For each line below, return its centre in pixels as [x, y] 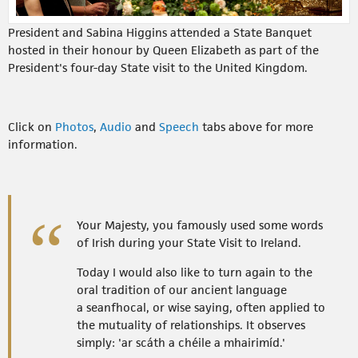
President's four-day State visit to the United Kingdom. [159, 67]
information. [43, 144]
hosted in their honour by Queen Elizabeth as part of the [163, 50]
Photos [74, 126]
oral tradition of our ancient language [182, 289]
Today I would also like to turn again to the [195, 272]
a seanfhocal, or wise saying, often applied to [201, 307]
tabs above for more [256, 126]
